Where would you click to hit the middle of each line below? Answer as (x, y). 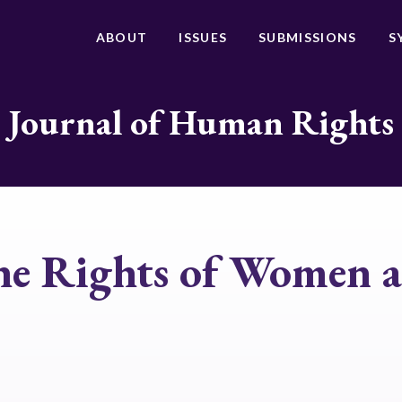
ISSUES (203, 37)
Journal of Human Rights (201, 122)
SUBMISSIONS (308, 37)
